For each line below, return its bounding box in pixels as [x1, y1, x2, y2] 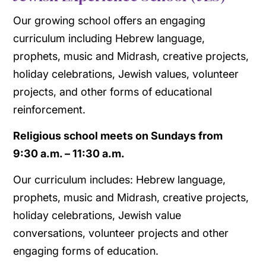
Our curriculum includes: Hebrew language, [13, 173, 226, 186]
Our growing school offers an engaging [13, 14, 206, 27]
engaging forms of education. [13, 244, 159, 257]
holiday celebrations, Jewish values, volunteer [13, 67, 239, 80]
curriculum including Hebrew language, [13, 31, 205, 45]
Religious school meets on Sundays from [13, 129, 223, 142]
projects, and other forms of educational [13, 85, 213, 98]
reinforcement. [13, 103, 86, 116]
